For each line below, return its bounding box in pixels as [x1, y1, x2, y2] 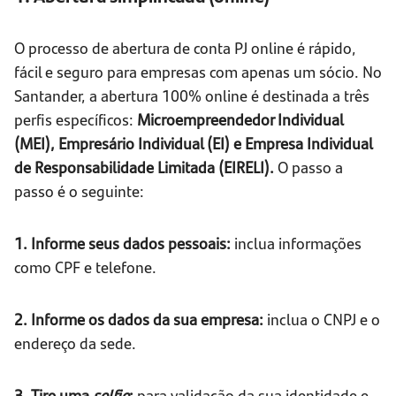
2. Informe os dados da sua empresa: [14, 308, 263, 331]
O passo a [278, 156, 343, 179]
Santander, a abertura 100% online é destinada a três [14, 84, 369, 107]
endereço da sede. [14, 331, 136, 354]
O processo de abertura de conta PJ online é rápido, [14, 36, 356, 59]
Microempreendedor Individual [137, 108, 343, 131]
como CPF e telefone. [14, 255, 156, 278]
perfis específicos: [14, 108, 137, 131]
